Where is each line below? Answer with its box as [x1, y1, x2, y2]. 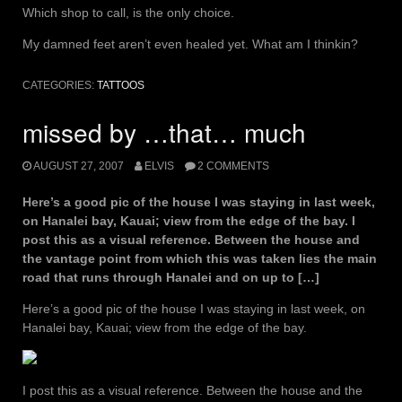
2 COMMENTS [197, 159, 269, 172]
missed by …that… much [22, 114, 306, 151]
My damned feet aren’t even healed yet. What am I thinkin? [22, 37, 358, 52]
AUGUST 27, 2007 [33, 159, 124, 172]
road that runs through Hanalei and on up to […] [22, 269, 319, 284]
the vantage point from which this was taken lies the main [22, 250, 377, 266]
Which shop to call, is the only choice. [22, 5, 234, 21]
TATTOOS [97, 79, 144, 92]
